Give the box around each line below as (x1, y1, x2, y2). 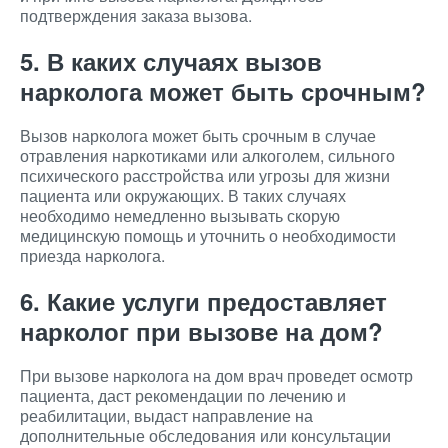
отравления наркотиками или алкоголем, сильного (20, 144, 395, 167)
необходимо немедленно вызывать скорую (20, 204, 340, 227)
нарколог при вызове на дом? (20, 314, 383, 348)
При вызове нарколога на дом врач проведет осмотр (20, 364, 413, 387)
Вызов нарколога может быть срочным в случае (20, 124, 376, 147)
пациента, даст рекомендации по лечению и (20, 384, 346, 407)
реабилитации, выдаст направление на (20, 404, 313, 427)
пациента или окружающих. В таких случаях (20, 184, 346, 207)
